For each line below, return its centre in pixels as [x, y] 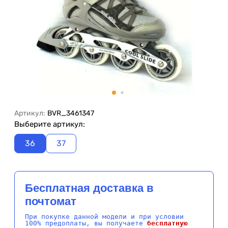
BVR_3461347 [71, 113]
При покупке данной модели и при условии [104, 217]
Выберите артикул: [50, 124]
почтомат [51, 202]
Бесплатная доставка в [89, 188]
